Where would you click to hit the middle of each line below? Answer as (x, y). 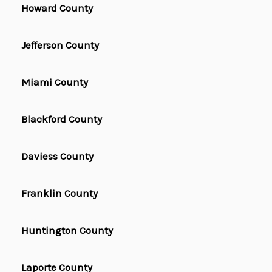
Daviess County (57, 156)
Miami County (55, 82)
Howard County (57, 8)
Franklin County (59, 193)
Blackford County (62, 119)
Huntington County (67, 230)
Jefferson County (60, 45)
